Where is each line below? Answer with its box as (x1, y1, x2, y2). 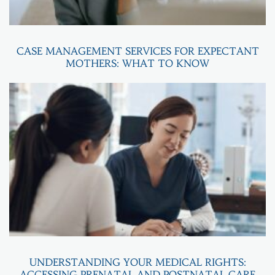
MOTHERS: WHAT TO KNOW (66, 56, 209, 69)
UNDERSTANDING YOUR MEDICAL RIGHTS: (29, 255, 246, 268)
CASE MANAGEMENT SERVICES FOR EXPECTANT (16, 44, 259, 57)
